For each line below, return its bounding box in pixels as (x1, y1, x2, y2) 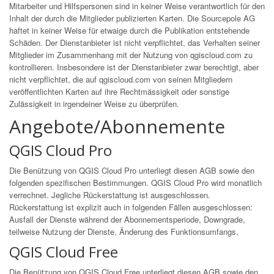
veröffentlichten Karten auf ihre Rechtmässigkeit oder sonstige (9, 86, 229, 97)
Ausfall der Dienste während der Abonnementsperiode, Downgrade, (9, 213, 245, 225)
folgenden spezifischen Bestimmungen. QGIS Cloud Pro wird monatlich (9, 177, 262, 188)
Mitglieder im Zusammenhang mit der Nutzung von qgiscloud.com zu (9, 49, 253, 61)
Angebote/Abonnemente (9, 114, 225, 139)
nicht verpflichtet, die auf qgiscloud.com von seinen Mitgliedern (9, 73, 232, 85)
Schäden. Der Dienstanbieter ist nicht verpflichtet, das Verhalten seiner (9, 37, 260, 48)
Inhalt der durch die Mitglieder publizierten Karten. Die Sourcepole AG (9, 12, 255, 24)
